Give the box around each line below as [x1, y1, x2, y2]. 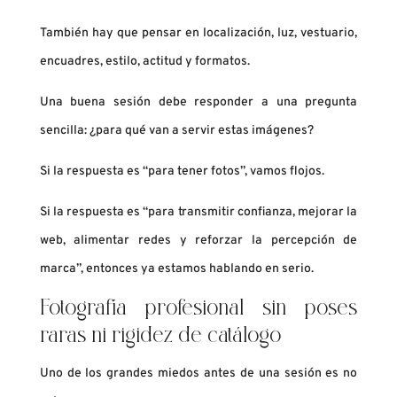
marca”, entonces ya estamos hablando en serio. [39, 261, 314, 277]
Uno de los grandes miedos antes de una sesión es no [39, 366, 358, 382]
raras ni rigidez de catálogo [39, 326, 281, 349]
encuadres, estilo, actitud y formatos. [39, 54, 250, 70]
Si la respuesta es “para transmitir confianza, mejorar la [39, 205, 358, 221]
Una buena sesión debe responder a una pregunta [39, 95, 358, 111]
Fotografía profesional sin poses [39, 299, 358, 322]
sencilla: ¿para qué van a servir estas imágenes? [39, 123, 314, 139]
